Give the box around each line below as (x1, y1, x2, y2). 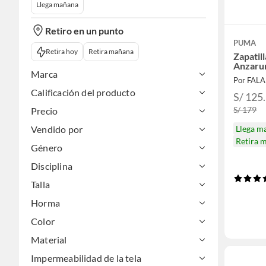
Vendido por (31, 123, 83, 135)
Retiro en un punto (45, 24, 123, 36)
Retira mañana (88, 47, 134, 56)
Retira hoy (45, 47, 78, 56)
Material (31, 234, 67, 246)
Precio (31, 105, 58, 117)
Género (31, 142, 63, 154)
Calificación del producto (31, 87, 135, 99)
